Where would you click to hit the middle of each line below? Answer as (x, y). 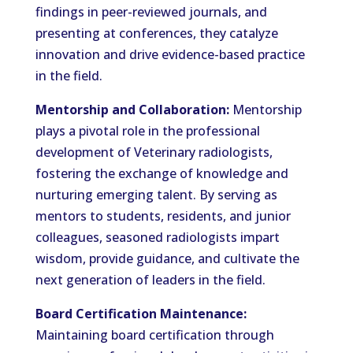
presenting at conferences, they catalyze (156, 33)
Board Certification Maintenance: (141, 314)
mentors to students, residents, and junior (163, 216)
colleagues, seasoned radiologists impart (157, 237)
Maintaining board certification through (154, 335)
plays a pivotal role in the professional (147, 131)
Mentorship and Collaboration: (132, 110)
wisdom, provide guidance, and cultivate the (167, 258)
